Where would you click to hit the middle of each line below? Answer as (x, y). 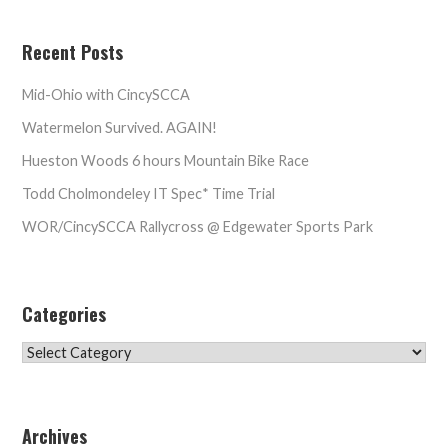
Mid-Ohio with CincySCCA (106, 94)
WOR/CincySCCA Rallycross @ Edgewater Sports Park (198, 226)
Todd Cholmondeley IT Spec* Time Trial (149, 193)
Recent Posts (73, 51)
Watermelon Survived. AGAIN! (120, 127)
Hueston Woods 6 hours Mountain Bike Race (166, 160)
